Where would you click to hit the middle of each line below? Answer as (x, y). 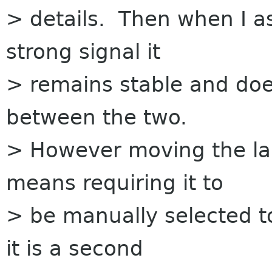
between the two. (97, 117)
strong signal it (83, 52)
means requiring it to (115, 183)
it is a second (75, 248)
